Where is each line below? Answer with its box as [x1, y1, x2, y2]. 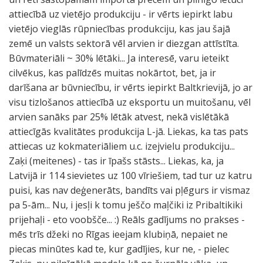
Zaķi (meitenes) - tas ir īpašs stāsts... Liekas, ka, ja [9, 154, 224, 167]
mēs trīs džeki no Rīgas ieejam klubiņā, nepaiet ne [9, 228, 228, 241]
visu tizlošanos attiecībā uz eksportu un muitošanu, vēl [9, 96, 251, 109]
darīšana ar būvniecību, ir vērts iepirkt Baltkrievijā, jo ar [9, 81, 252, 94]
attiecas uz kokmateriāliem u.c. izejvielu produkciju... [9, 140, 235, 153]
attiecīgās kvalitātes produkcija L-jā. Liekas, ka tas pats [9, 125, 248, 138]
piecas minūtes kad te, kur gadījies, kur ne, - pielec [9, 242, 229, 255]
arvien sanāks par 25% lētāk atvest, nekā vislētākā [9, 110, 229, 123]
